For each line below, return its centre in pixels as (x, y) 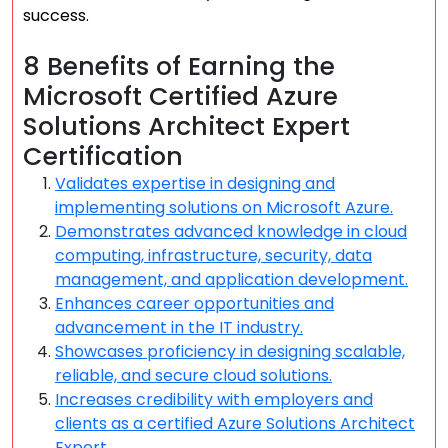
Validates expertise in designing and (195, 183)
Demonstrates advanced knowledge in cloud (231, 231)
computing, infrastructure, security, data (213, 255)
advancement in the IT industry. (179, 327)
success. (56, 15)
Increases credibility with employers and (214, 399)
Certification (103, 156)
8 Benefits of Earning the (179, 66)
